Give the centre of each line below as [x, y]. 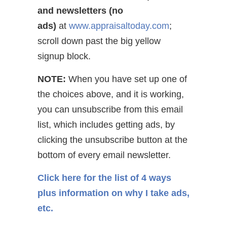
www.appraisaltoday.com [119, 26]
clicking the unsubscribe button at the [112, 140]
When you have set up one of [128, 79]
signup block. [64, 56]
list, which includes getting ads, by [106, 124]
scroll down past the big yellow [99, 41]
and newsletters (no [80, 10]
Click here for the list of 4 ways [104, 178]
